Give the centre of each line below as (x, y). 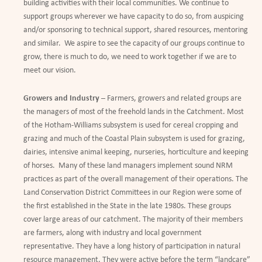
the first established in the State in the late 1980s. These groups (127, 206)
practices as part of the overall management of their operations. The (136, 180)
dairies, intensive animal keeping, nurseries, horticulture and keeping (136, 153)
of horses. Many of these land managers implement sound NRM (128, 166)
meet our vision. (50, 71)
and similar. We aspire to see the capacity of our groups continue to (134, 44)
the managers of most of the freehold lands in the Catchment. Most (134, 112)
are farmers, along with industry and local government (113, 233)
